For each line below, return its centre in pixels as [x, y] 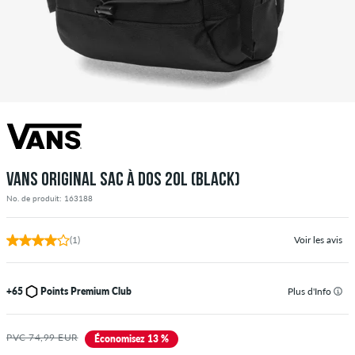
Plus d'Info [311, 291]
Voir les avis [318, 239]
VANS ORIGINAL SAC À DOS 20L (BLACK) [123, 180]
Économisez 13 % [131, 338]
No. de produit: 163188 [50, 198]
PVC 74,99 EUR [42, 337]
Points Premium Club [86, 291]
